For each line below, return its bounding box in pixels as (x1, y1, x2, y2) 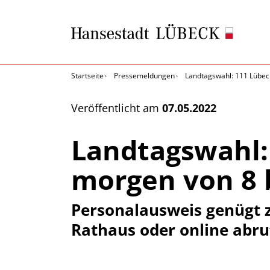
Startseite (71, 71, 104, 81)
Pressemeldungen (114, 71, 175, 81)
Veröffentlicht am (71, 101, 162, 115)
